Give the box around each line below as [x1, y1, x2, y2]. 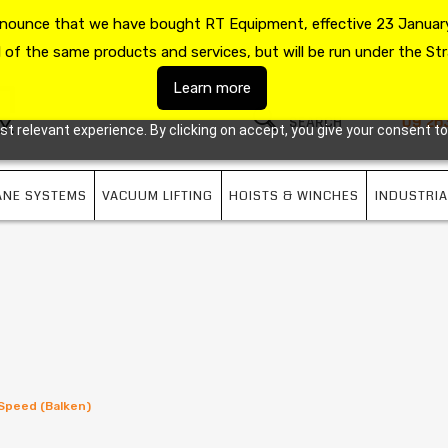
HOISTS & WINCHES [229, 187, 359, 205]
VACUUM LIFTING [102, 187, 214, 205]
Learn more [172, 79, 251, 97]
